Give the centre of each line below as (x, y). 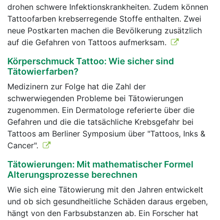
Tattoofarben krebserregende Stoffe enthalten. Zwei (104, 19)
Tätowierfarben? (43, 71)
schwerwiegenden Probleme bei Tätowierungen (95, 98)
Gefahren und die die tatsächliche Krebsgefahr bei (100, 122)
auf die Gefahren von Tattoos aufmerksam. (88, 42)
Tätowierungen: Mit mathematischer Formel (100, 164)
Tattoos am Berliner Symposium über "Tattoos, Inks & (106, 134)
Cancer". (24, 145)
